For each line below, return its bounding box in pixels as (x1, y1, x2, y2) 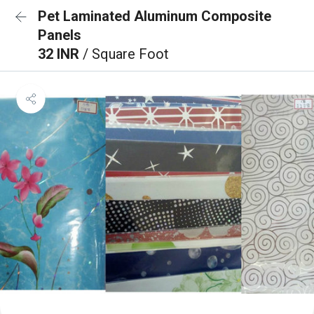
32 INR (38, 46, 83, 62)
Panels (38, 27, 81, 43)
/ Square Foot (83, 46, 169, 62)
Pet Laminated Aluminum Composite (38, 8, 271, 25)
